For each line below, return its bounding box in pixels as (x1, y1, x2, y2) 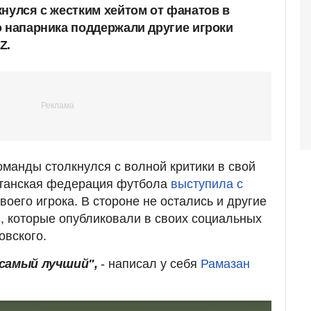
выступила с (171, 176, 243, 191)
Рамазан (201, 256, 251, 271)
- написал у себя (101, 256, 201, 271)
